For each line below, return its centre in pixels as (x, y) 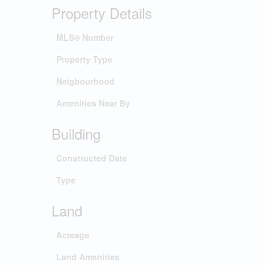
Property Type (84, 59)
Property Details (102, 13)
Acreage (73, 235)
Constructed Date (92, 158)
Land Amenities (88, 257)
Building (76, 133)
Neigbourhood (85, 81)
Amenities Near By (93, 103)
